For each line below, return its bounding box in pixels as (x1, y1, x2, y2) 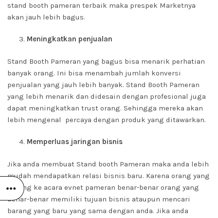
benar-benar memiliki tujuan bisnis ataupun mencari (7, 195, 190, 203)
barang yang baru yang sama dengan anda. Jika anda (7, 206, 188, 215)
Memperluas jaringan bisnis (27, 137, 123, 146)
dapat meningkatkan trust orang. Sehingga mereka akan (7, 104, 203, 112)
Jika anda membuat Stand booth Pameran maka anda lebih (7, 160, 209, 168)
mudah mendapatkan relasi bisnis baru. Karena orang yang (7, 171, 210, 180)
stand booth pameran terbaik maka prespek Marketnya (7, 1, 196, 10)
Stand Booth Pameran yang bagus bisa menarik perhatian (7, 57, 205, 66)
